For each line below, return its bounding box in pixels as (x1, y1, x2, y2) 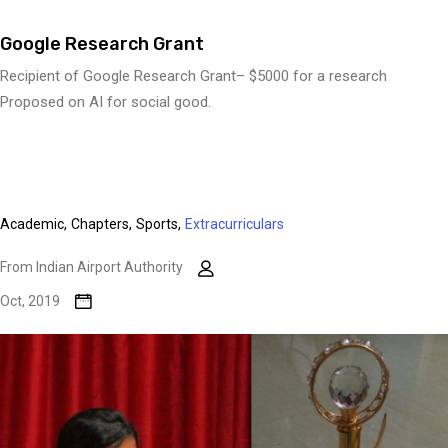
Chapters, (71, 216, 132, 233)
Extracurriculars (185, 216, 284, 233)
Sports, (136, 216, 181, 233)
